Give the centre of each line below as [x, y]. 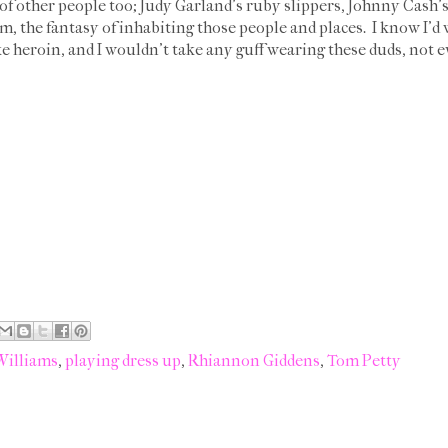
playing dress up [123, 360]
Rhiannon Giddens [254, 360]
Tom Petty [364, 360]
